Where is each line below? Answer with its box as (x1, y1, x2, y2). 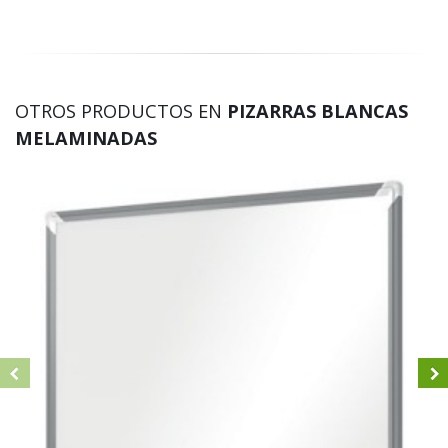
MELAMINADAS (15, 126, 157, 151)
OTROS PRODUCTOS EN (15, 99, 227, 124)
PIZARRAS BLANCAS (227, 99, 408, 124)
